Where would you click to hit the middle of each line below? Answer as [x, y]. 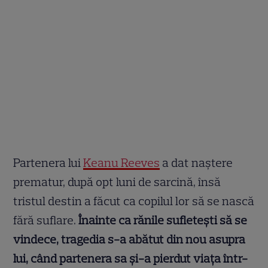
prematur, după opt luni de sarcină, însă [117, 182]
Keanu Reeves [122, 163]
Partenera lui [48, 163]
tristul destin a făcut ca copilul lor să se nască [134, 201]
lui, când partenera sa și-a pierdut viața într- [131, 259]
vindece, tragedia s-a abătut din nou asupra [130, 240]
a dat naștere [197, 163]
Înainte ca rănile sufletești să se [162, 220]
